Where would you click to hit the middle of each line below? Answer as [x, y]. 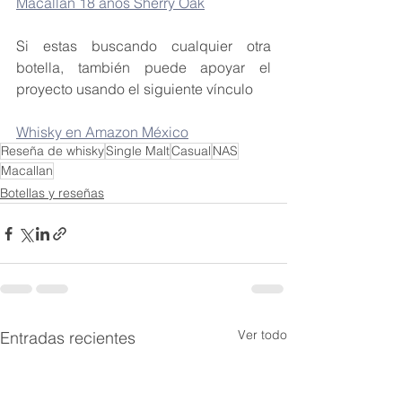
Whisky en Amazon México [102, 132]
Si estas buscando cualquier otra [144, 46]
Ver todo [262, 335]
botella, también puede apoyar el [144, 68]
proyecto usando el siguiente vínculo [135, 89]
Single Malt [138, 151]
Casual [191, 151]
